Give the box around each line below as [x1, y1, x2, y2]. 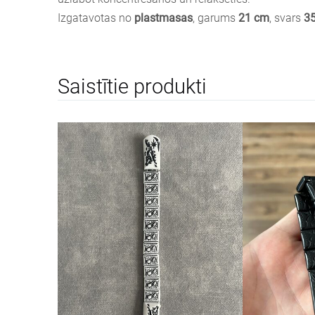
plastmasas [134, 11, 193, 25]
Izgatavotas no [58, 11, 134, 25]
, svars [269, 11, 304, 25]
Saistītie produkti [58, 75, 207, 99]
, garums [193, 11, 238, 25]
